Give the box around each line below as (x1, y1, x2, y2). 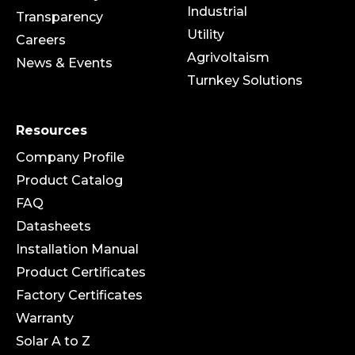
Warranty (16, 310, 74, 326)
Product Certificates (16, 264, 146, 280)
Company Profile (16, 149, 124, 165)
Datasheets (16, 218, 91, 234)
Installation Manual (16, 241, 139, 257)
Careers (16, 32, 66, 48)
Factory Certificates (16, 287, 143, 303)
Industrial (187, 3, 247, 19)
